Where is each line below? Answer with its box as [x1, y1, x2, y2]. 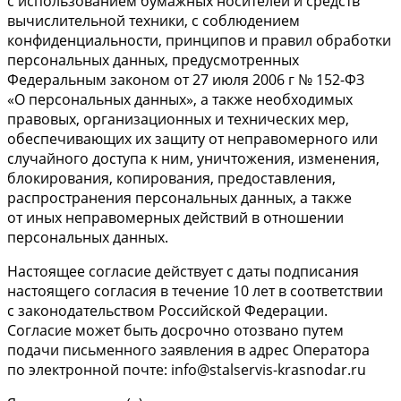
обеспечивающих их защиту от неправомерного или [7, 128, 378, 149]
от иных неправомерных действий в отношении [7, 207, 344, 227]
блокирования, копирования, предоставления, [7, 167, 336, 188]
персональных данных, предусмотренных [7, 49, 299, 70]
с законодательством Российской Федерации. [7, 300, 328, 320]
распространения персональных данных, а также [7, 187, 352, 208]
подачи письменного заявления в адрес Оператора [7, 339, 370, 360]
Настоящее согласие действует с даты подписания [7, 260, 359, 281]
